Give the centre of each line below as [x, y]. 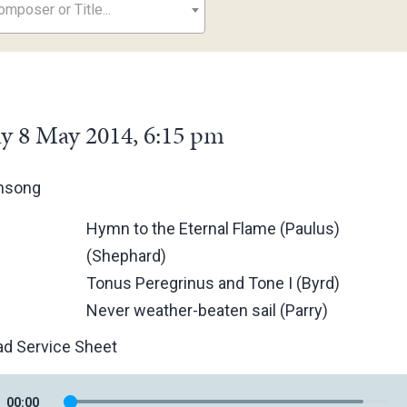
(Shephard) [127, 256]
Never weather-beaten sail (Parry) [208, 310]
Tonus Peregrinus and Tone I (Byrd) [213, 283]
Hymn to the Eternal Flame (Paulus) [213, 228]
